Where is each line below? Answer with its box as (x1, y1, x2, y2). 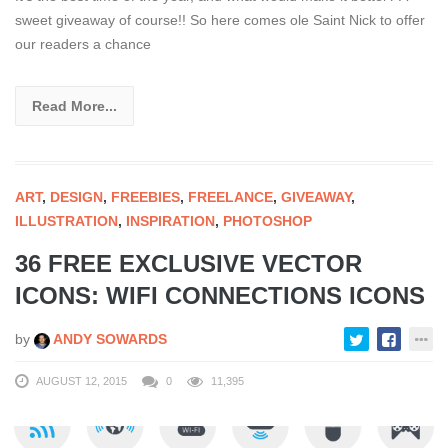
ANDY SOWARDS (50, 331, 167, 348)
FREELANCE (188, 189, 273, 206)
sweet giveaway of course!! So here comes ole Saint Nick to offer (15, 12, 425, 29)
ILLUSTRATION (15, 213, 118, 230)
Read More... (32, 98, 117, 115)
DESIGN (50, 189, 103, 206)
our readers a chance (15, 36, 151, 53)
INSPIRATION (126, 213, 215, 230)
